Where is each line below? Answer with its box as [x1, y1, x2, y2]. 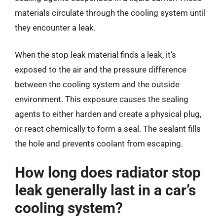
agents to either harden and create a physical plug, [15, 109, 201, 119]
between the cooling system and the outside [15, 79, 180, 89]
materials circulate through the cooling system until [15, 7, 206, 18]
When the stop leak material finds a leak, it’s [15, 50, 176, 60]
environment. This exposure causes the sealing [15, 94, 188, 104]
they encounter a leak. [15, 22, 96, 33]
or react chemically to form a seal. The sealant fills [15, 124, 201, 134]
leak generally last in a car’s [15, 181, 196, 199]
